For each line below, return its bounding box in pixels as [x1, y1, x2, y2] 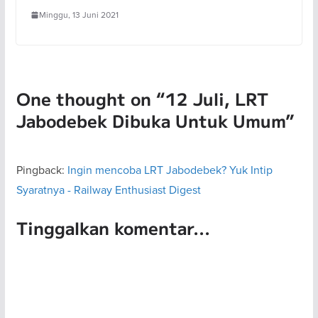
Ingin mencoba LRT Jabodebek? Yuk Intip [67, 162, 273, 178]
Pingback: [16, 162, 67, 178]
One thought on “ [16, 86, 165, 111]
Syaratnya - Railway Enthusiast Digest [16, 182, 201, 198]
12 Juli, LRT [165, 86, 268, 111]
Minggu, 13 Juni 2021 [38, 9, 119, 21]
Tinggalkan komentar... [16, 215, 210, 241]
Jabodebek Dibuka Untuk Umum [16, 108, 285, 133]
